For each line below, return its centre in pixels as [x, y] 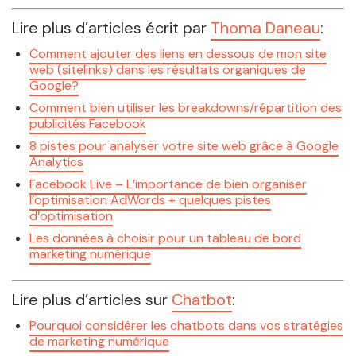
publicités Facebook [88, 123]
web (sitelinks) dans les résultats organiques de [168, 69]
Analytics [57, 161]
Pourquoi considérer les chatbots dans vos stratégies [187, 326]
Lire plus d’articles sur [92, 300]
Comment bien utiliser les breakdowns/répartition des [186, 107]
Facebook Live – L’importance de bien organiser [168, 184]
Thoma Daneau [265, 27]
